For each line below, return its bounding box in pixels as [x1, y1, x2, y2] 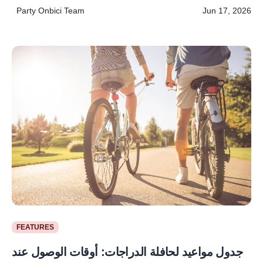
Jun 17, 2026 [203, 5, 251, 15]
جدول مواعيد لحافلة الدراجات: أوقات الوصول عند [12, 245, 242, 258]
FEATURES [16, 222, 54, 231]
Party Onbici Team [16, 5, 85, 15]
